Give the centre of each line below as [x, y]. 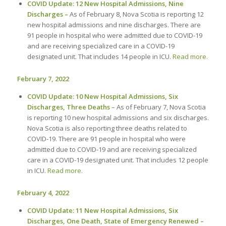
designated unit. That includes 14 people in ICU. [100, 56]
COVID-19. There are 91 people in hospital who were [106, 138]
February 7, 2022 [43, 78]
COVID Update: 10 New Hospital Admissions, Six [102, 96]
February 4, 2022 [43, 192]
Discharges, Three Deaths [68, 107]
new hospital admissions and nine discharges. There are [114, 24]
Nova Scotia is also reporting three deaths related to [107, 128]
